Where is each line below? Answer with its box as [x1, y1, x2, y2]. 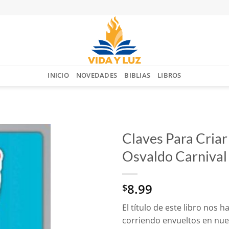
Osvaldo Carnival [122, 148, 227, 165]
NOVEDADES [76, 71, 118, 80]
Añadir [19, 154, 43, 164]
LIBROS [157, 71, 181, 80]
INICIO [48, 71, 69, 80]
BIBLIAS [124, 71, 151, 80]
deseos [19, 191, 43, 201]
